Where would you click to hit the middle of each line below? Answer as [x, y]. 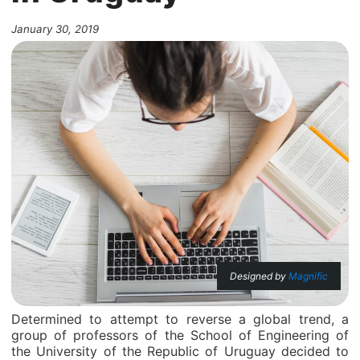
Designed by [259, 276]
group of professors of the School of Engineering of [180, 335]
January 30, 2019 [55, 29]
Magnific [308, 276]
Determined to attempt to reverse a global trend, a [180, 319]
